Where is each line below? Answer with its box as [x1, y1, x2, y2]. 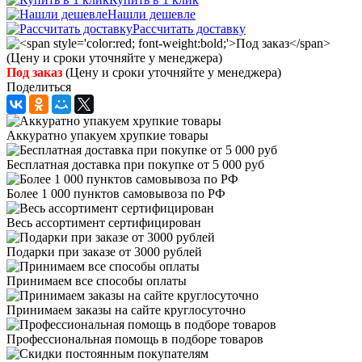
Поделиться [6, 80, 71, 95]
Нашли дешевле [107, 7, 196, 22]
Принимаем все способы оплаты [6, 274, 187, 288]
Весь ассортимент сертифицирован [6, 216, 201, 230]
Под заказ [6, 65, 62, 80]
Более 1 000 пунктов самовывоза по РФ [6, 187, 225, 201]
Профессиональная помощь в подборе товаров [6, 332, 263, 347]
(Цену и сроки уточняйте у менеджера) [62, 65, 281, 80]
